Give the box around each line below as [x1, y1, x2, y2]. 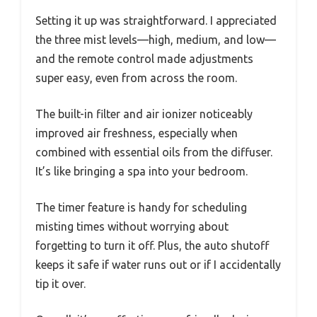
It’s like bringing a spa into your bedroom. [35, 164, 248, 178]
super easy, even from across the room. [35, 71, 237, 84]
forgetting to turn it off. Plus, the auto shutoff [35, 238, 269, 252]
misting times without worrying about [35, 219, 229, 233]
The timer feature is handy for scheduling [35, 200, 247, 214]
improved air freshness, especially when [35, 126, 238, 139]
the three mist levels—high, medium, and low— [35, 33, 276, 46]
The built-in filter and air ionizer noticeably [35, 107, 253, 120]
